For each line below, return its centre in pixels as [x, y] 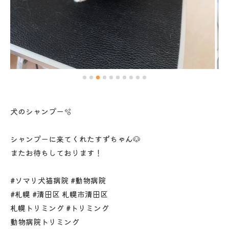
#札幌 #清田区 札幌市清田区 [59, 194]
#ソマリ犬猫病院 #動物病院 [58, 180]
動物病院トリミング [45, 221]
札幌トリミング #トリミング [60, 208]
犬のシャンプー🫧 [41, 111]
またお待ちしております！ [56, 152]
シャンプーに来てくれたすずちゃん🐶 [75, 139]
